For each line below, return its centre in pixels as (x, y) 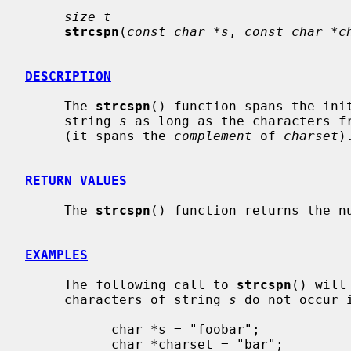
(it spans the (119, 136)
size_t (88, 16)
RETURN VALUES (76, 180)
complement (213, 136)
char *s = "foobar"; (68, 329)
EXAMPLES (56, 255)
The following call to (150, 284)
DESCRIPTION (68, 76)
